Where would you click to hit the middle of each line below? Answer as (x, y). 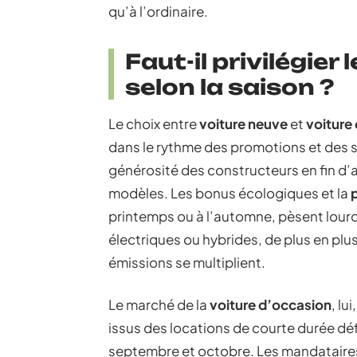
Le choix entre (154, 124)
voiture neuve (243, 124)
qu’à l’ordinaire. (158, 11)
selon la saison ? (229, 87)
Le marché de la (159, 304)
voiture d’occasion (271, 304)
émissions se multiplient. (187, 262)
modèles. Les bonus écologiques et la (229, 193)
